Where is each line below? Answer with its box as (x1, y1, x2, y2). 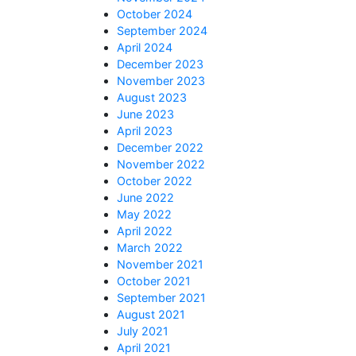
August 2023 (117, 91, 187, 104)
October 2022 (117, 174, 192, 188)
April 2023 (117, 124, 172, 137)
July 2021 (117, 324, 168, 338)
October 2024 (117, 7, 192, 21)
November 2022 (117, 157, 205, 171)
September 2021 (117, 291, 206, 304)
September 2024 (117, 24, 207, 37)
